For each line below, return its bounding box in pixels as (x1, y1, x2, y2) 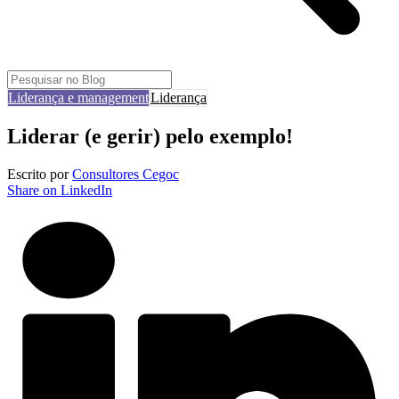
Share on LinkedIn (7, 182, 112, 198)
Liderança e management (8, 90, 149, 105)
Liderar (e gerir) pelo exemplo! (7, 124, 293, 148)
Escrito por (7, 166, 72, 182)
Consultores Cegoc (72, 166, 179, 182)
